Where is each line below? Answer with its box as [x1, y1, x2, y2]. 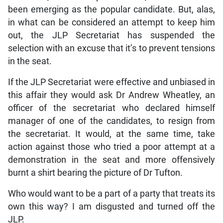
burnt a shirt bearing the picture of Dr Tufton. [7, 167, 183, 178]
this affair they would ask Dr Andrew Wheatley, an [7, 90, 216, 100]
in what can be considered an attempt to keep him [7, 17, 216, 27]
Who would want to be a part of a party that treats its [7, 188, 216, 199]
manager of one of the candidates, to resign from [7, 115, 216, 126]
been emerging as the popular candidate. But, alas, [7, 4, 216, 14]
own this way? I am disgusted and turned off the [7, 201, 216, 212]
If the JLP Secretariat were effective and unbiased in [7, 77, 216, 87]
